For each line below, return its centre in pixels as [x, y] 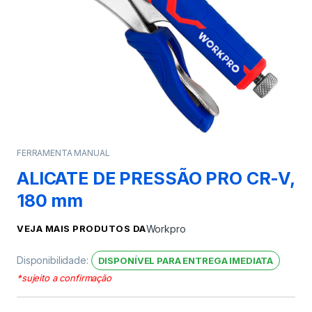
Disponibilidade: [54, 260]
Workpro [166, 228]
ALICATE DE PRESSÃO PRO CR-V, [156, 178]
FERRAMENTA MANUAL [63, 153]
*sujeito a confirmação [64, 278]
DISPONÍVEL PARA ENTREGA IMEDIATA [186, 260]
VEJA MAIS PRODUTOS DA [81, 228]
